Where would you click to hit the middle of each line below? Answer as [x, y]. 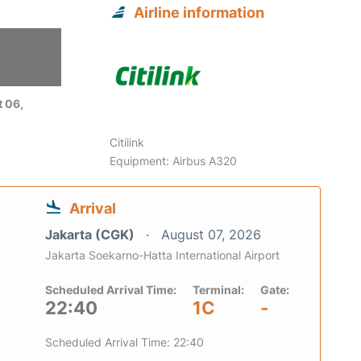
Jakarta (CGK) [91, 235]
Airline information [199, 13]
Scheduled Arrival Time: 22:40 [124, 342]
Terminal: [218, 290]
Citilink [127, 143]
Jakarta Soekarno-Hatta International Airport [162, 255]
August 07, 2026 [211, 235]
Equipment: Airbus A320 [174, 161]
